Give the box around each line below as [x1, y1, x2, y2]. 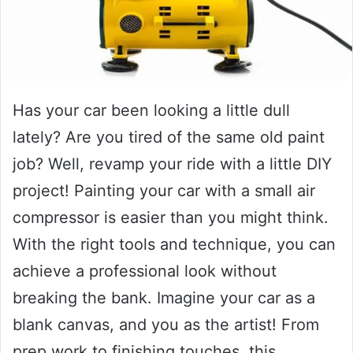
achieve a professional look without [13, 261, 277, 281]
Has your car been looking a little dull [13, 100, 290, 120]
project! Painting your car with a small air [13, 180, 315, 200]
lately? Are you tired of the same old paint [13, 127, 325, 147]
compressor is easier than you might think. [13, 207, 329, 227]
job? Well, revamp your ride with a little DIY [13, 154, 332, 173]
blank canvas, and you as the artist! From [13, 314, 319, 334]
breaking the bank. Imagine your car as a [13, 288, 315, 307]
